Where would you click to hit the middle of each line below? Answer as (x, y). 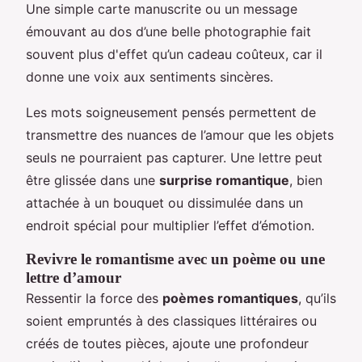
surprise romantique (224, 180)
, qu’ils (317, 298)
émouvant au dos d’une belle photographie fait (168, 31)
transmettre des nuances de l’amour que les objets (180, 135)
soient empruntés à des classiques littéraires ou (171, 320)
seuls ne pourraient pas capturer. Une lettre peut (174, 157)
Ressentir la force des (94, 298)
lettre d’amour (74, 277)
